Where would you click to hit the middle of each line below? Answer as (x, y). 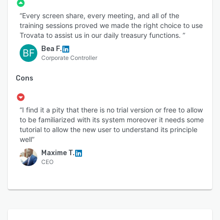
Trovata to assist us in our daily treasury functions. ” (102, 35)
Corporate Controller (69, 57)
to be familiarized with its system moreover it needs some (112, 119)
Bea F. (52, 49)
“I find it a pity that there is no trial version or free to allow (111, 110)
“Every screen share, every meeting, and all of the (99, 15)
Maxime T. (58, 153)
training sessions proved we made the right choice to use (111, 25)
